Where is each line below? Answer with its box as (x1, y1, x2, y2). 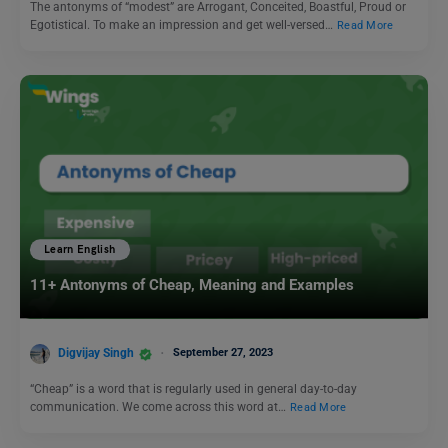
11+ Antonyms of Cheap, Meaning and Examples (30, 275, 358, 294)
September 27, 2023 (173, 346, 273, 360)
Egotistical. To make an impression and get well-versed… (30, 17, 336, 32)
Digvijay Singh (58, 346, 134, 361)
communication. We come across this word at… (30, 400, 289, 415)
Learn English (44, 242, 116, 256)
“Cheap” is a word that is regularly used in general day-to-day (30, 382, 357, 397)
